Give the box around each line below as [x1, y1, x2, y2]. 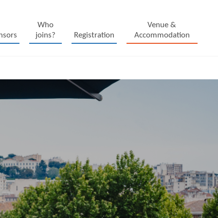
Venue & [147, 20, 177, 29]
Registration [73, 31, 114, 39]
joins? [35, 31, 55, 39]
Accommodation [134, 31, 190, 39]
